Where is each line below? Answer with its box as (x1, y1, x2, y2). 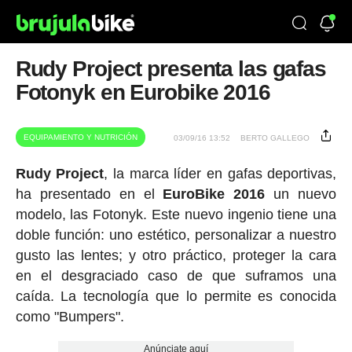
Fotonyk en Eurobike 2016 (15, 80, 270, 104)
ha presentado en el (15, 186, 163, 202)
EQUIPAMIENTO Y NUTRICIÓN (23, 133, 137, 141)
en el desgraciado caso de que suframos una (15, 268, 337, 284)
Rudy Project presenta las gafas (15, 57, 326, 81)
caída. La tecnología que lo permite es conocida (15, 288, 337, 304)
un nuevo (265, 186, 337, 202)
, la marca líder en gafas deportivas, (104, 166, 337, 181)
